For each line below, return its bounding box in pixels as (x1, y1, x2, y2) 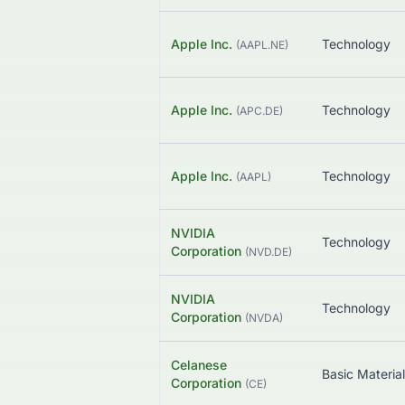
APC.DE (240, 104, 279, 118)
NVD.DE (249, 245, 288, 259)
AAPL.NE (240, 38, 285, 52)
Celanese (171, 357, 227, 373)
